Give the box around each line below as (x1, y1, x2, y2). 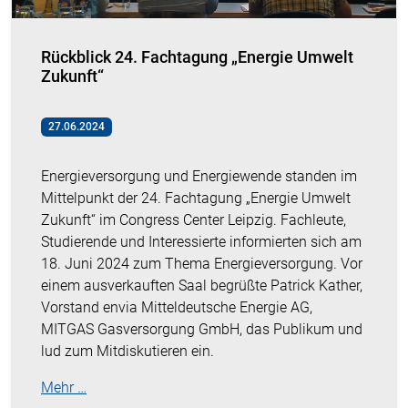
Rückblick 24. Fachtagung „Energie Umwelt (41, 47, 353, 67)
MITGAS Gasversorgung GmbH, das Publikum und (41, 321, 362, 339)
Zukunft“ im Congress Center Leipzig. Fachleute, (41, 211, 346, 229)
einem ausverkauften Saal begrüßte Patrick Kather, (41, 277, 362, 295)
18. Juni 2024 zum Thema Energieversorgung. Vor (41, 255, 362, 273)
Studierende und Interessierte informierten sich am (41, 233, 362, 251)
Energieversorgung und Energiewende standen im (41, 168, 357, 186)
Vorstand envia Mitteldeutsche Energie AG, (41, 299, 312, 317)
